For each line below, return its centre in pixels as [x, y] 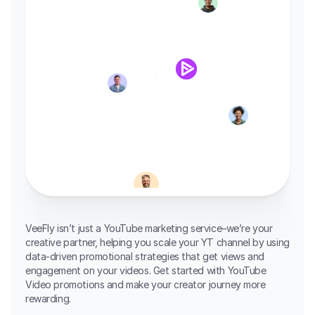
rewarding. [48, 298]
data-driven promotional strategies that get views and [145, 256]
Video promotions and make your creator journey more [146, 284]
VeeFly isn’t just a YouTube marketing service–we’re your [149, 228]
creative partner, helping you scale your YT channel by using [157, 242]
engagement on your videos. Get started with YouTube [146, 270]
